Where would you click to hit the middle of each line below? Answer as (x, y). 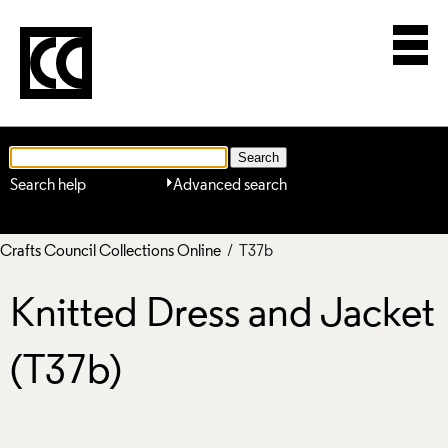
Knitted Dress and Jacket (222, 316)
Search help (48, 185)
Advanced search (230, 185)
